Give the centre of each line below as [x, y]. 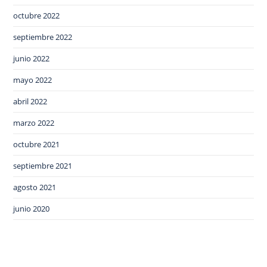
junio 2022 [32, 59]
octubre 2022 [37, 16]
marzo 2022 [34, 123]
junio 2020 [32, 209]
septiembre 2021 [43, 166]
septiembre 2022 [43, 37]
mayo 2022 [33, 80]
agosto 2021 [35, 187]
